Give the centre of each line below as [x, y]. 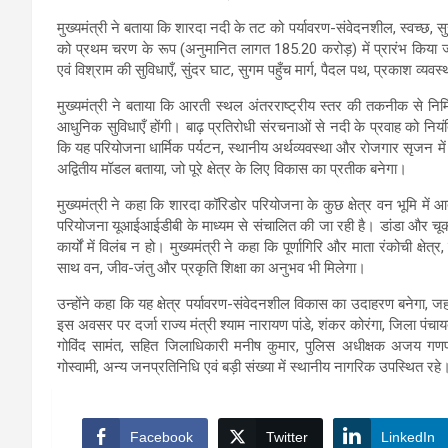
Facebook [161, 436]
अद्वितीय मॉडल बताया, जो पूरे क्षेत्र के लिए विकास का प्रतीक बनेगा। [232, 168]
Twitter [287, 436]
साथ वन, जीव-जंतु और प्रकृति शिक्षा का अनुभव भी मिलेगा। [211, 267]
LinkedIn [408, 436]
